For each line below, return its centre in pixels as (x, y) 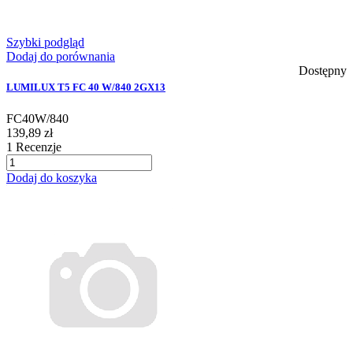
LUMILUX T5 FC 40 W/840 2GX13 (86, 87)
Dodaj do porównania (61, 57)
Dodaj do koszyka (52, 177)
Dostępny (323, 71)
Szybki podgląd (45, 43)
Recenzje (37, 147)
